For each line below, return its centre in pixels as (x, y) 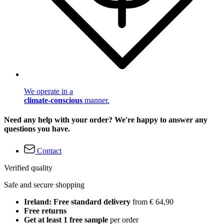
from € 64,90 (152, 201)
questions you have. (37, 129)
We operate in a (48, 91)
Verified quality (28, 167)
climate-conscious (53, 100)
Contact (49, 150)
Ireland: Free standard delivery (77, 201)
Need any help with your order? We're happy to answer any (106, 120)
